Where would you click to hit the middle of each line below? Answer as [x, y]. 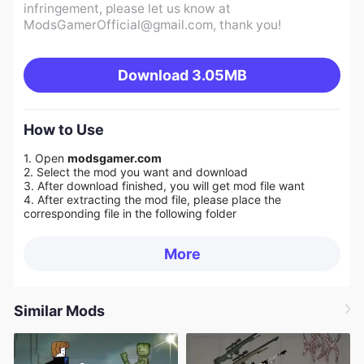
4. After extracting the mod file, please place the [152, 199]
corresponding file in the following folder [130, 213]
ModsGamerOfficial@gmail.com [118, 24]
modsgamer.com [115, 158]
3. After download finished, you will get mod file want [164, 185]
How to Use [63, 130]
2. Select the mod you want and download [137, 171]
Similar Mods [59, 311]
